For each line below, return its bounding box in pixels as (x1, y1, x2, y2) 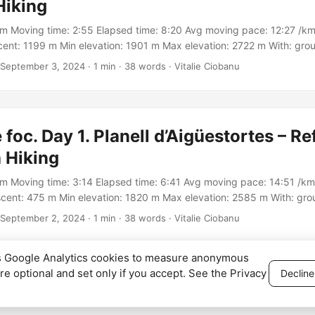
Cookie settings (144, 292, 205, 302)
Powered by (212, 292, 262, 302)
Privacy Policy (81, 292, 138, 302)
